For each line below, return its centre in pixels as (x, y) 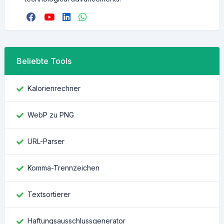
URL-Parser (46, 141)
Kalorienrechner (54, 88)
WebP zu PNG (51, 114)
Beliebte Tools (44, 61)
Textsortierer (49, 194)
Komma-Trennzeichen (63, 167)
